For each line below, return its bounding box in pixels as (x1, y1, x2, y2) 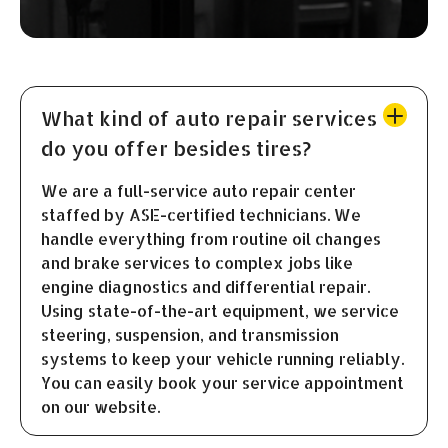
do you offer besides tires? (41, 135, 311, 162)
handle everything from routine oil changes (41, 228, 381, 250)
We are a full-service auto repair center (41, 180, 356, 202)
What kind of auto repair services (41, 105, 377, 132)
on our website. (41, 396, 160, 418)
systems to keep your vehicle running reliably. (41, 348, 404, 370)
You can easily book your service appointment (41, 372, 404, 394)
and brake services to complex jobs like (41, 252, 353, 274)
